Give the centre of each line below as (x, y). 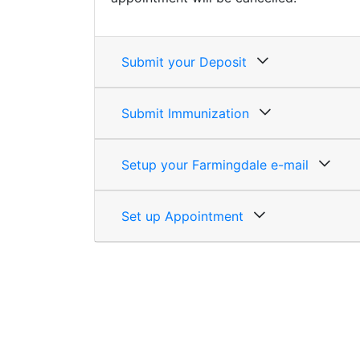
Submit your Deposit (184, 62)
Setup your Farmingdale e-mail (215, 165)
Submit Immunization (185, 113)
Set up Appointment (182, 216)
